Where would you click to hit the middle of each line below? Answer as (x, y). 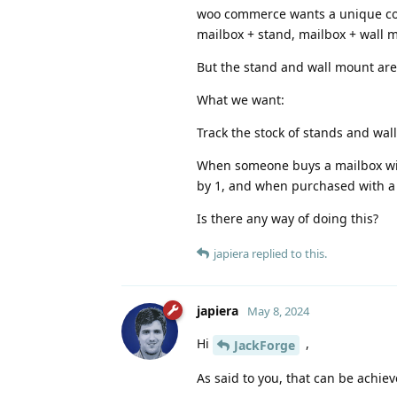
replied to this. (288, 254)
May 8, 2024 (278, 311)
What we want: (241, 100)
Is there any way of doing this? (288, 219)
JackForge (265, 345)
